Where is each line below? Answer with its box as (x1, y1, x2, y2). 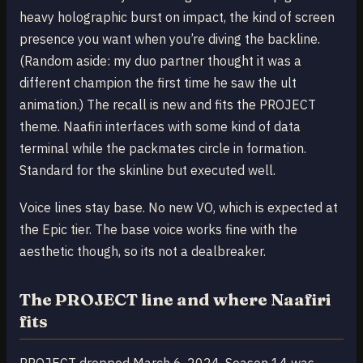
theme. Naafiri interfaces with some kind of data (19, 118, 301, 135)
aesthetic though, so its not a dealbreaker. (19, 243, 266, 260)
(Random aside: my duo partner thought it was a (19, 53, 301, 70)
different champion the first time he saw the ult (19, 75, 297, 92)
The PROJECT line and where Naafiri (19, 289, 331, 310)
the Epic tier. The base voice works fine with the (19, 221, 297, 238)
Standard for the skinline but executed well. (19, 162, 275, 179)
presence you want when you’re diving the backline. (19, 31, 320, 48)
